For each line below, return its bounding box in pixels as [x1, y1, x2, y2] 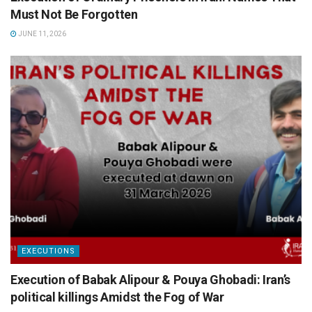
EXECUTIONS [22, 247, 75, 256]
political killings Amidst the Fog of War [10, 290, 224, 305]
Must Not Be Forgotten [10, 7, 138, 22]
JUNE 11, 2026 [17, 30, 66, 38]
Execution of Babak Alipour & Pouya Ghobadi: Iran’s [10, 272, 291, 288]
